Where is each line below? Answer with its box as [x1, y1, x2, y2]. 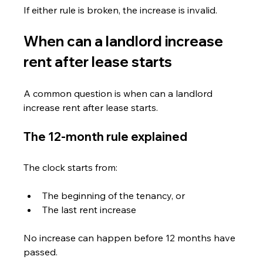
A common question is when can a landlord [23, 87, 215, 99]
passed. [23, 245, 58, 258]
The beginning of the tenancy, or [42, 189, 186, 201]
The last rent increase [42, 203, 137, 215]
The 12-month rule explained [23, 129, 188, 144]
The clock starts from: [23, 161, 118, 173]
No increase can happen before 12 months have [23, 231, 238, 244]
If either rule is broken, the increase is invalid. [23, 4, 218, 16]
